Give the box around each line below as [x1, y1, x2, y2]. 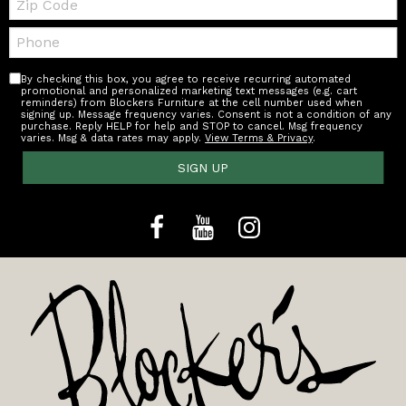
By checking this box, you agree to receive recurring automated [21, 72, 352, 85]
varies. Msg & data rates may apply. [21, 131, 206, 144]
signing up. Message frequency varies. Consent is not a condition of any [21, 108, 392, 121]
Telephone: [8, 25, 76, 41]
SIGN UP [178, 159, 228, 175]
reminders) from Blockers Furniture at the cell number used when [21, 96, 363, 109]
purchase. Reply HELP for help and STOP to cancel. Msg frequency [21, 120, 363, 132]
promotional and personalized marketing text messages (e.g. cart [21, 84, 358, 97]
